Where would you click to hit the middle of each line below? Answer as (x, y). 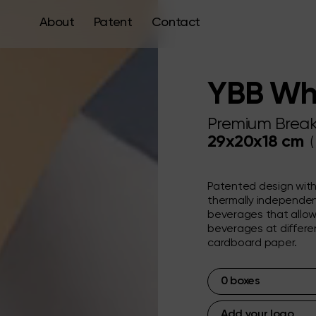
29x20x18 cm (256, 142)
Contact (176, 23)
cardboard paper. (253, 243)
